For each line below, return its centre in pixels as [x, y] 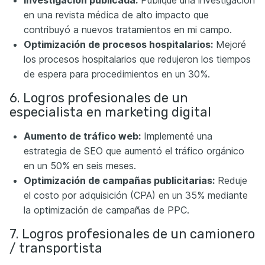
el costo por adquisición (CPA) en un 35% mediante [136, 195]
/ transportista [56, 248]
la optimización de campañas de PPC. [106, 210]
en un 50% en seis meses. [80, 166]
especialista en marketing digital [110, 112]
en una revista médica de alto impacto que [116, 15]
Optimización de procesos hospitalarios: [118, 44]
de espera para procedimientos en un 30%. [117, 74]
